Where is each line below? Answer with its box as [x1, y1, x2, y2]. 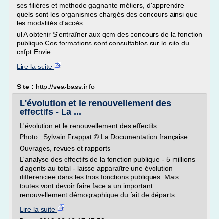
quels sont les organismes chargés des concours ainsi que [17, 10, 197, 18]
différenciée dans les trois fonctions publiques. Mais [20, 173, 179, 181]
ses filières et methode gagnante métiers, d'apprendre [17, 1, 184, 9]
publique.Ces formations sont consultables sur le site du [17, 39, 189, 47]
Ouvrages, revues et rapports [20, 144, 110, 152]
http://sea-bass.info [36, 83, 95, 90]
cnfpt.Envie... [17, 48, 57, 56]
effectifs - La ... [20, 107, 81, 117]
